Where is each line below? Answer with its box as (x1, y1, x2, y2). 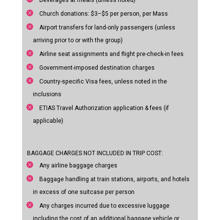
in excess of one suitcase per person (32, 188, 135, 197)
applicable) (32, 116, 63, 126)
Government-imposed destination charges (37, 63, 155, 73)
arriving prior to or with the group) (32, 36, 123, 45)
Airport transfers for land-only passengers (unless (37, 23, 175, 32)
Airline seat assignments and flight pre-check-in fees (37, 50, 184, 59)
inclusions (32, 90, 61, 99)
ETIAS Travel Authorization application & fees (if (37, 104, 169, 113)
